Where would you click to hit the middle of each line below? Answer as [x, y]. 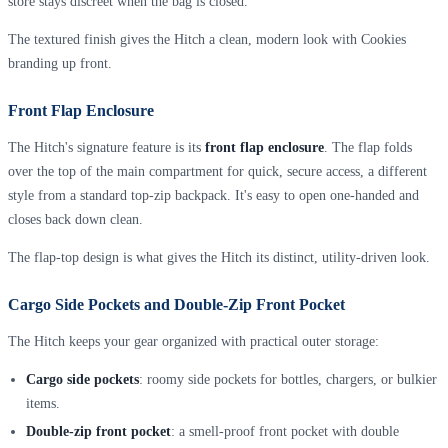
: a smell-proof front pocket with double [284, 431]
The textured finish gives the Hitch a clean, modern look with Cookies [207, 40]
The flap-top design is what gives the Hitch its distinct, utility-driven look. [219, 258]
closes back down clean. [75, 220]
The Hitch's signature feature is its [106, 148]
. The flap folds [368, 148]
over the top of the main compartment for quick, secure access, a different [217, 172]
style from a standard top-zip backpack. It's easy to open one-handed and [213, 196]
